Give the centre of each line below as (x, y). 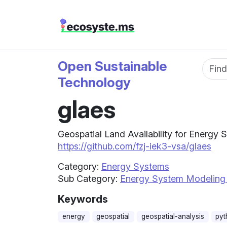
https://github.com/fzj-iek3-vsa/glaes (135, 146)
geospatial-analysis (173, 216)
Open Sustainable (112, 66)
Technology (94, 82)
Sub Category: (89, 179)
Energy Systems (135, 166)
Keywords (83, 199)
